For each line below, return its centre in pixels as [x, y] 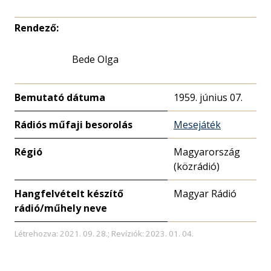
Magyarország [207, 152]
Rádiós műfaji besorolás [73, 125]
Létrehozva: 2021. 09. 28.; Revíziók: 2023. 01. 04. [104, 233]
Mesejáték [197, 125]
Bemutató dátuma [60, 97]
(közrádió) [197, 166]
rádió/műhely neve [61, 208]
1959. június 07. [208, 97]
